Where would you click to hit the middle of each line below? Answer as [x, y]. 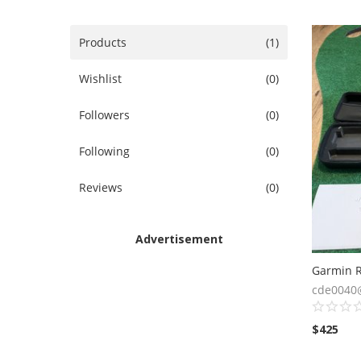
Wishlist [100, 79]
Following [104, 151]
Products [103, 42]
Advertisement [179, 239]
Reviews [101, 187]
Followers [104, 115]
